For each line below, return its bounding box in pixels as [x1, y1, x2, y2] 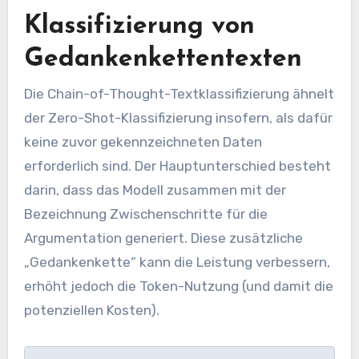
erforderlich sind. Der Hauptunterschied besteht [23, 157, 331, 174]
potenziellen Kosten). [23, 301, 159, 318]
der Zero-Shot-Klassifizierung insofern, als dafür [23, 109, 333, 126]
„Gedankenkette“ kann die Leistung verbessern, [23, 253, 330, 270]
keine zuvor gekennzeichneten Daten [23, 133, 262, 150]
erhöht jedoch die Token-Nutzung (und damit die [23, 277, 333, 294]
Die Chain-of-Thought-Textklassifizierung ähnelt [23, 85, 334, 102]
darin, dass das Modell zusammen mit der [23, 181, 286, 198]
